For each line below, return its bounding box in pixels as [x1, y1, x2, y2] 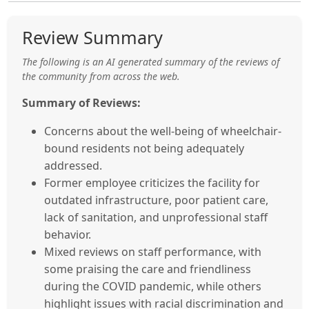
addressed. [44, 157, 102, 173]
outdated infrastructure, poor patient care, [44, 192, 268, 208]
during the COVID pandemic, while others [44, 278, 261, 294]
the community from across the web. [22, 69, 180, 83]
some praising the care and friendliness [44, 261, 251, 277]
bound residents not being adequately [44, 140, 244, 156]
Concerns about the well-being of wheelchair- [44, 123, 281, 139]
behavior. [44, 226, 91, 242]
